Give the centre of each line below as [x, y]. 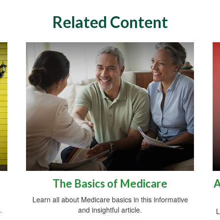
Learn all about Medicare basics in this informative [110, 200]
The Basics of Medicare [110, 184]
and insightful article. [110, 210]
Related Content [110, 22]
